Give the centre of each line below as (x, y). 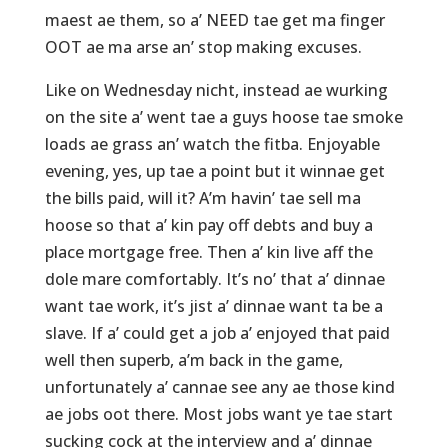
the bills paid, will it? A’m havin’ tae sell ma (202, 198)
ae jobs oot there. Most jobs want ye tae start (218, 414)
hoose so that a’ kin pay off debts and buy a (208, 225)
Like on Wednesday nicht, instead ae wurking (216, 90)
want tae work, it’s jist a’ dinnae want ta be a (213, 306)
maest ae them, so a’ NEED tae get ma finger (214, 20)
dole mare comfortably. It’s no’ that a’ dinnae (214, 279)
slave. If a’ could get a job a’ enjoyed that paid (217, 333)
